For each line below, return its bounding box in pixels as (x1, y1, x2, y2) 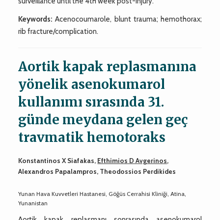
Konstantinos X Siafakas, (18, 156, 98, 165)
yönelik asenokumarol (18, 76, 165, 92)
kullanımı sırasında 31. (18, 93, 165, 110)
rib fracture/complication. (18, 27, 99, 36)
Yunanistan (18, 199, 48, 207)
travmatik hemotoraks (18, 129, 166, 145)
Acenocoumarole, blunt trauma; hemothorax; (53, 14, 202, 24)
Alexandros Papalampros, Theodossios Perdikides (18, 167, 176, 175)
